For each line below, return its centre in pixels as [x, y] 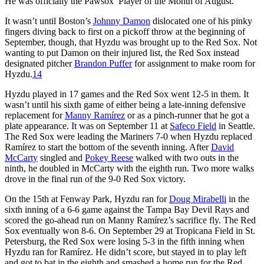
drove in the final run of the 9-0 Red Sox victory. [95, 179]
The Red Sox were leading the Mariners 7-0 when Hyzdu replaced [128, 136]
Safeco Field [193, 126]
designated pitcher [39, 63]
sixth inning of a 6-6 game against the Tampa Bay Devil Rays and [127, 209]
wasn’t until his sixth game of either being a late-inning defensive [125, 104]
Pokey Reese [109, 157]
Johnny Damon [122, 21]
